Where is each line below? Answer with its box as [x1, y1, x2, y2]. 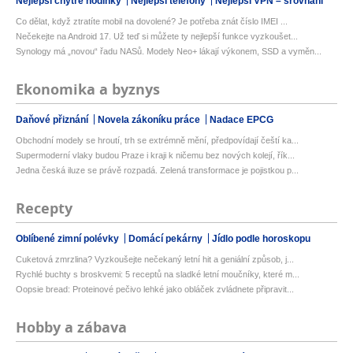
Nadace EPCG [210, 114, 273, 126]
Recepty [16, 199, 72, 219]
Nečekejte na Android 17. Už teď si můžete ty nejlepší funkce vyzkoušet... [16, 32, 298, 42]
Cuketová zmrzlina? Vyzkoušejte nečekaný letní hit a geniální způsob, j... [16, 255, 294, 265]
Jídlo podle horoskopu [212, 233, 310, 245]
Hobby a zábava [16, 318, 127, 338]
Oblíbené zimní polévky [16, 233, 121, 245]
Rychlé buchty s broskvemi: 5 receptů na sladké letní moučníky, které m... [16, 269, 299, 280]
